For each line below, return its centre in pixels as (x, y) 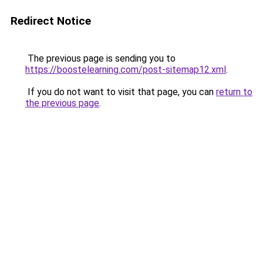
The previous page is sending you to (100, 58)
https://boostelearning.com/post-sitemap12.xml (126, 70)
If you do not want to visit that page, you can (121, 92)
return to (234, 92)
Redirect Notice (51, 21)
